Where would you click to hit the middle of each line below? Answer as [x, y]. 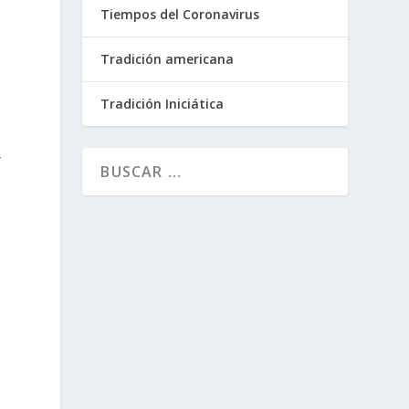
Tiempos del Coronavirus [180, 15]
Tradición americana [168, 59]
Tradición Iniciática [163, 104]
